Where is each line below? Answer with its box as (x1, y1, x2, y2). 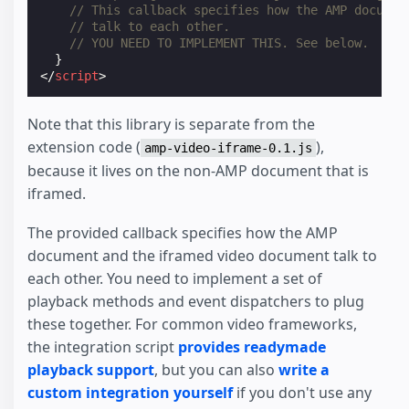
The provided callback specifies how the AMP (27, 222, 338, 243)
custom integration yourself (27, 382, 233, 403)
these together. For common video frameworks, (27, 313, 357, 334)
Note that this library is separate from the (27, 113, 315, 134)
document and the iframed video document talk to (27, 245, 377, 266)
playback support (27, 359, 154, 380)
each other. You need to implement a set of (27, 267, 322, 288)
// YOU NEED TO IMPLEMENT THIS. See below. (69, 35, 370, 50)
